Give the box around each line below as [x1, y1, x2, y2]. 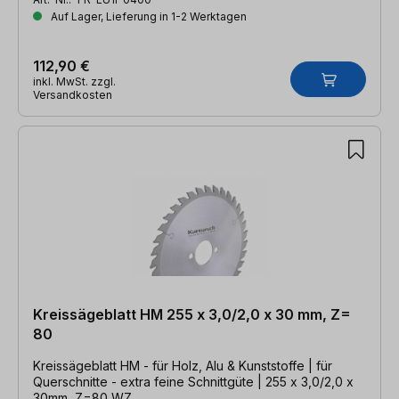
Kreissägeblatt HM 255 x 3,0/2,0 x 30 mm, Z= [33, 305, 351, 323]
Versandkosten [33, 87, 112, 102]
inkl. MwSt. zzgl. [33, 74, 116, 88]
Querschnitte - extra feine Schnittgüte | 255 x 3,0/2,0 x [33, 373, 354, 389]
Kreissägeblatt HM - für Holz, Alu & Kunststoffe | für [33, 357, 308, 373]
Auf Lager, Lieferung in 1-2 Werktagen [48, 9, 247, 23]
